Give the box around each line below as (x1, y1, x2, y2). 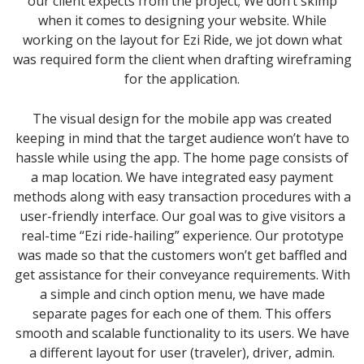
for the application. (124, 69, 240, 88)
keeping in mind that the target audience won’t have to (15, 128, 349, 147)
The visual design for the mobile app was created (32, 109, 331, 128)
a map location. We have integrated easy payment (31, 167, 333, 186)
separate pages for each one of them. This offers (32, 304, 331, 323)
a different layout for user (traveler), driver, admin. (29, 343, 335, 362)
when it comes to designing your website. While (37, 11, 327, 29)
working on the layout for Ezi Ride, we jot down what (22, 30, 342, 49)
